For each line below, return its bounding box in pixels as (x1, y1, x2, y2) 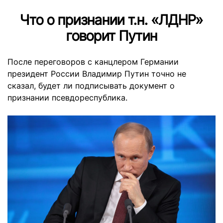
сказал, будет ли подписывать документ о (7, 81, 175, 91)
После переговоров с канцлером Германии (7, 57, 179, 67)
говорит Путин (66, 27, 157, 44)
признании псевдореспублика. (7, 93, 127, 103)
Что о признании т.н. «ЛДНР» (20, 11, 203, 28)
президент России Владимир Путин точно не (7, 69, 186, 79)
